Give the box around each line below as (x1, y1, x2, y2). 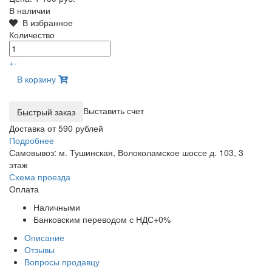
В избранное (18, 16, 73, 29)
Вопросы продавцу (24, 256, 100, 268)
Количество (9, 29, 55, 41)
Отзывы (24, 243, 55, 256)
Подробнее (9, 134, 54, 147)
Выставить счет (83, 104, 144, 117)
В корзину (17, 73, 58, 86)
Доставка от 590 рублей (9, 122, 103, 135)
